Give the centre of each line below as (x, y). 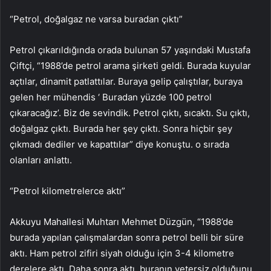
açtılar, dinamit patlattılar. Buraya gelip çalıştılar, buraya (126, 81)
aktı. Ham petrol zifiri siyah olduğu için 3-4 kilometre (122, 253)
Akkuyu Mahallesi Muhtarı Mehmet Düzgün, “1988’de (122, 221)
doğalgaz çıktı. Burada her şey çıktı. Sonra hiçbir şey (121, 128)
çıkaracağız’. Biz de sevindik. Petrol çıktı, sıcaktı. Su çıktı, (130, 113)
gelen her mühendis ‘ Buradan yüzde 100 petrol (111, 97)
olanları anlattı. (41, 160)
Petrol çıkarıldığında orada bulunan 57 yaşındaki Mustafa (130, 50)
